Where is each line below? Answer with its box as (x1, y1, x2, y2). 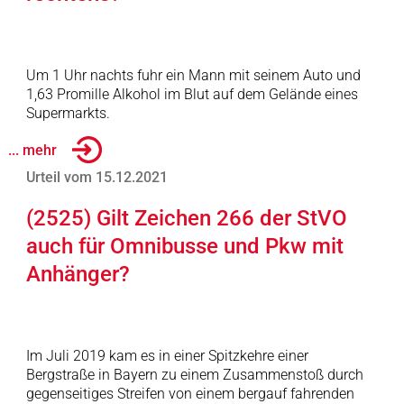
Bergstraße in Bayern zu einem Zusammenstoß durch (25, 366, 363, 383)
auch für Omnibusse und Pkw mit (25, 234, 344, 259)
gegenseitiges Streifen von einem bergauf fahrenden (25, 385, 354, 402)
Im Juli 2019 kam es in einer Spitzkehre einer (25, 347, 308, 364)
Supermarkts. (25, 105, 110, 122)
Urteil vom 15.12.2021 (25, 169, 168, 186)
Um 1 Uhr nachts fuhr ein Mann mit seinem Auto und (25, 67, 361, 84)
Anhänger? (25, 262, 130, 287)
